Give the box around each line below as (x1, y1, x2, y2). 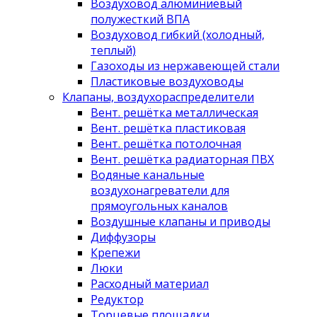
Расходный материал (91, 275, 209, 292)
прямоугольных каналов (91, 197, 228, 214)
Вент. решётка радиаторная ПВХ (91, 151, 274, 167)
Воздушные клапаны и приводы (91, 213, 270, 229)
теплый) (91, 42, 136, 58)
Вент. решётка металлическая (91, 104, 258, 120)
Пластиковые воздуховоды (91, 73, 243, 89)
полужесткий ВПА (91, 11, 190, 27)
